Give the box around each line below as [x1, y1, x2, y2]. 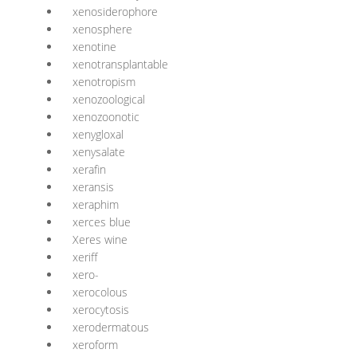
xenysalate [73, 144, 125, 159]
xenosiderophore [73, 4, 158, 19]
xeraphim [73, 197, 119, 212]
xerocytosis [73, 302, 129, 317]
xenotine [73, 39, 116, 54]
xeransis [73, 179, 114, 194]
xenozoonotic [73, 109, 139, 124]
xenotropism [73, 74, 135, 89]
